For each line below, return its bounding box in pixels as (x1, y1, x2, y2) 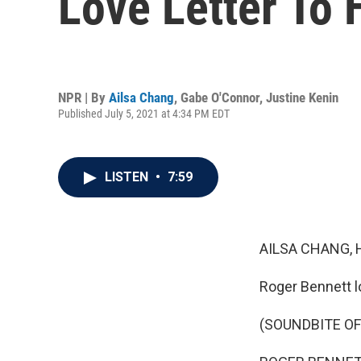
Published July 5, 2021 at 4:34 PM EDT (58, 106, 230, 120)
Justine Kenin (266, 89, 338, 106)
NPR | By (58, 89, 109, 106)
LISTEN (105, 169, 151, 185)
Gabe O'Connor (180, 89, 259, 106)
